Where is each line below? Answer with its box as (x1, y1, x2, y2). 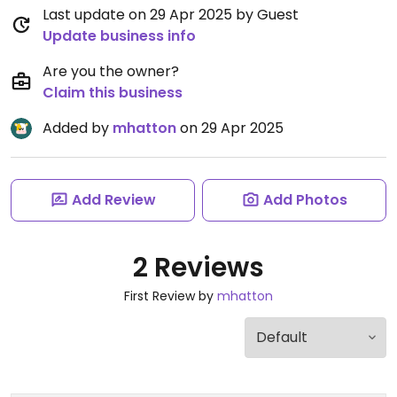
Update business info (43, 26, 196, 46)
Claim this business (43, 82, 183, 103)
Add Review (71, 190, 156, 210)
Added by (43, 118, 113, 138)
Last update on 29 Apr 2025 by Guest (43, 4, 299, 25)
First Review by (124, 287, 217, 305)
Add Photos (262, 190, 347, 210)
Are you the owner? (43, 61, 179, 82)
